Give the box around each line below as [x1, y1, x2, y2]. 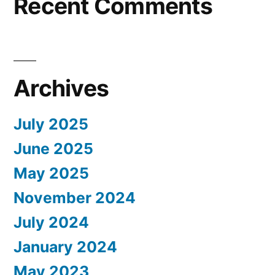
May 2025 [14, 163, 89, 182]
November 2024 [14, 188, 136, 207]
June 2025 [14, 139, 93, 158]
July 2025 [14, 114, 88, 133]
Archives [14, 74, 109, 102]
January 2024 [14, 237, 117, 256]
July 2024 [14, 212, 89, 231]
